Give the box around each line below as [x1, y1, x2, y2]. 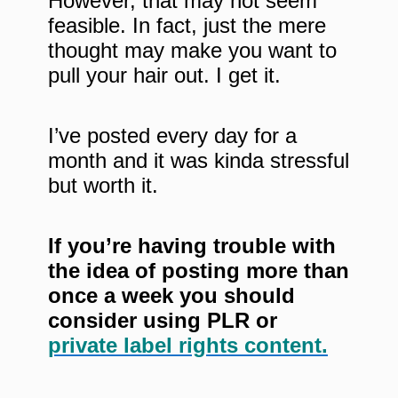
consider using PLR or [48, 307, 277, 332]
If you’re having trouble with [48, 233, 336, 258]
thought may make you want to [48, 37, 337, 62]
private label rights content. [48, 332, 328, 357]
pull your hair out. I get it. [48, 62, 281, 87]
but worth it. [48, 172, 158, 197]
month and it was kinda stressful [48, 147, 349, 172]
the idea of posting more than [48, 258, 349, 283]
